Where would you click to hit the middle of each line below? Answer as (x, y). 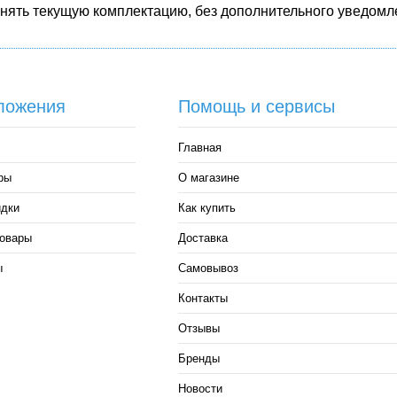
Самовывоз (208, 268)
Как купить (206, 208)
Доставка (202, 238)
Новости (200, 389)
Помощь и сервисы (256, 106)
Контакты (202, 298)
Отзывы (198, 328)
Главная (199, 148)
